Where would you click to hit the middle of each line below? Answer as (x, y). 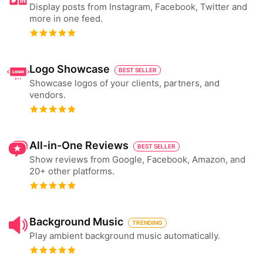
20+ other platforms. (72, 171)
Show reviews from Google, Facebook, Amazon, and (137, 159)
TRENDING (147, 222)
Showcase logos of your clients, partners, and (124, 83)
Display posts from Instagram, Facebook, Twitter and (138, 7)
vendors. (48, 95)
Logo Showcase (70, 69)
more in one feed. (66, 18)
